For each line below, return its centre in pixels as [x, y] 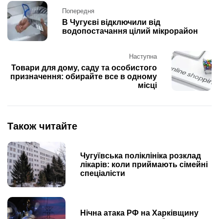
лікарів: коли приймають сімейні [144, 164]
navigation [33, 19]
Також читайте [42, 126]
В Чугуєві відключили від [111, 22]
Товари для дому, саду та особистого [84, 67]
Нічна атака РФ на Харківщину [140, 213]
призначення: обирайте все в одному [84, 76]
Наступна [143, 56]
